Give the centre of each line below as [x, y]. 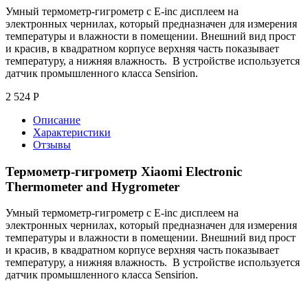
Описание [57, 120]
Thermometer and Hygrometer [92, 186]
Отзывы [52, 144]
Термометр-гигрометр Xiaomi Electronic [124, 171]
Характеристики [72, 132]
